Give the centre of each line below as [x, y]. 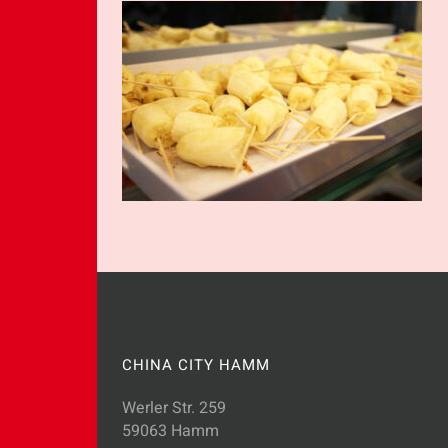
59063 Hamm [170, 431]
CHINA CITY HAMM [196, 365]
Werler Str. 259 [174, 408]
